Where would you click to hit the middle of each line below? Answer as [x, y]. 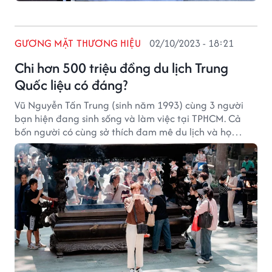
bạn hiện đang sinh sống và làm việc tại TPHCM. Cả [128, 118]
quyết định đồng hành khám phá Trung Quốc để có [127, 145]
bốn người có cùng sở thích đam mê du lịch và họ [123, 132]
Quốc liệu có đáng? [71, 85]
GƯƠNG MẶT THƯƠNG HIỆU [78, 43]
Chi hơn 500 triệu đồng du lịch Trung [121, 68]
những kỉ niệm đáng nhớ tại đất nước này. [108, 158]
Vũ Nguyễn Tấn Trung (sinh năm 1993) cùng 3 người [129, 105]
